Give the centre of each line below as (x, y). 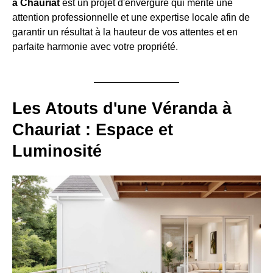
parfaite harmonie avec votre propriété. (95, 47)
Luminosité (57, 151)
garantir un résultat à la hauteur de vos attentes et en (125, 32)
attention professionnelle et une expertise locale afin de (131, 17)
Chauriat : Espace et (93, 130)
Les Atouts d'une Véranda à (122, 108)
